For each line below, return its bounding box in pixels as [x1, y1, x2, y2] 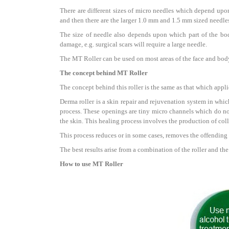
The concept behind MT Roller [60, 68, 148, 77]
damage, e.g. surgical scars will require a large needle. [60, 40, 207, 48]
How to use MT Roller [60, 159, 123, 168]
